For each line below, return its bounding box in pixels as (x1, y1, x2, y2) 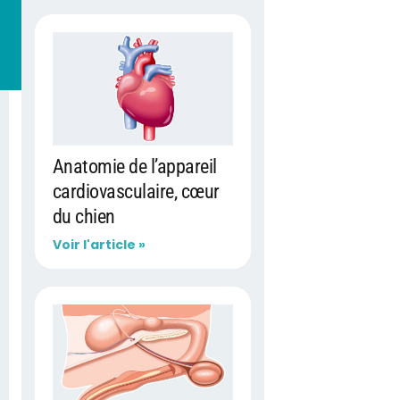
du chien (52, 204, 115, 228)
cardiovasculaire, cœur (52, 179, 220, 203)
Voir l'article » (52, 235, 146, 254)
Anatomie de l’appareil (52, 154, 217, 178)
